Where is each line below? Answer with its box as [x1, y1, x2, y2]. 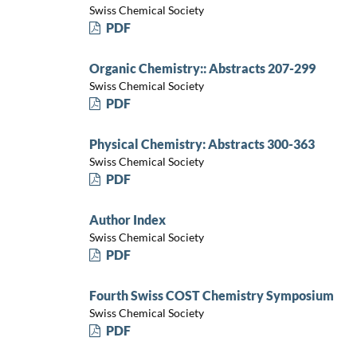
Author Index [88, 211, 166, 227]
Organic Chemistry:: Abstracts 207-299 [88, 60, 316, 76]
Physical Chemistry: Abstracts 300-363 [88, 135, 315, 151]
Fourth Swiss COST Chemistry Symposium [88, 287, 334, 303]
